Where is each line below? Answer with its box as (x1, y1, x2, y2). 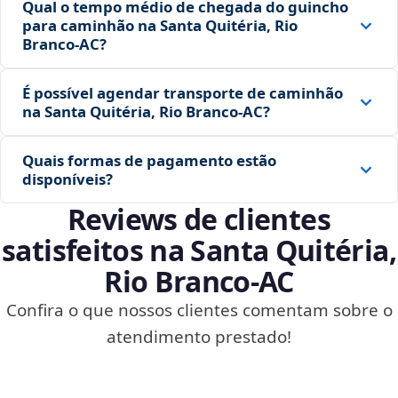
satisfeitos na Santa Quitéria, (2, 231, 396, 270)
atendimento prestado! (107, 325, 291, 349)
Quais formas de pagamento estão (22, 150, 276, 171)
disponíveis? (22, 169, 113, 190)
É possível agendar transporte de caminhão (22, 83, 343, 104)
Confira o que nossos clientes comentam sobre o (5, 298, 393, 322)
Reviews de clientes (68, 200, 330, 239)
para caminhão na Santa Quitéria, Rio (22, 15, 298, 36)
